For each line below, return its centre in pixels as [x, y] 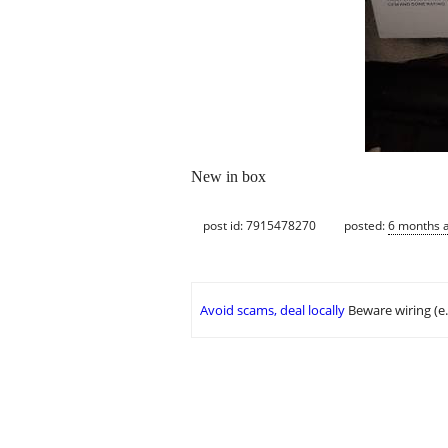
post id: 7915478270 [259, 225]
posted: [366, 225]
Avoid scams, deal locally [272, 310]
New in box [228, 177]
